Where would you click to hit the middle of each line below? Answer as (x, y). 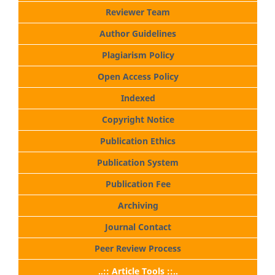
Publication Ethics (138, 141)
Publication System (138, 163)
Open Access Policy (138, 77)
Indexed (138, 98)
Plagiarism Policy (138, 55)
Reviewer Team (138, 12)
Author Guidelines (138, 34)
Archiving (138, 206)
